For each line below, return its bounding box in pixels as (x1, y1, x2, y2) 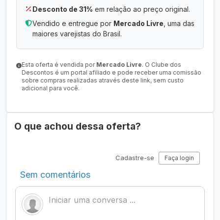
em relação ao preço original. (93, 5, 190, 13)
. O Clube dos (142, 61, 181, 68)
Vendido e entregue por (32, 19, 113, 27)
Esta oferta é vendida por (22, 61, 96, 68)
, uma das (164, 19, 194, 27)
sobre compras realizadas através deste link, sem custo (22, 77, 184, 84)
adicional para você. (22, 84, 80, 92)
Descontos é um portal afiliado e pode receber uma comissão (22, 69, 201, 76)
